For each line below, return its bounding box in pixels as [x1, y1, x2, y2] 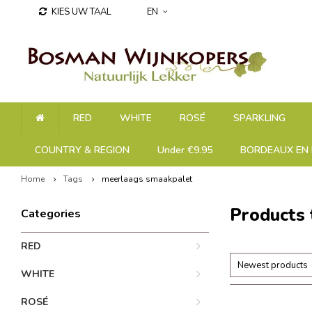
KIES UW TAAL [52, 6, 111, 18]
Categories [21, 206, 81, 221]
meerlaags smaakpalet [102, 173, 192, 185]
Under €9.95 [157, 143, 212, 157]
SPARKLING [233, 111, 286, 125]
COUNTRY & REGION [35, 143, 130, 157]
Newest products [237, 259, 308, 272]
